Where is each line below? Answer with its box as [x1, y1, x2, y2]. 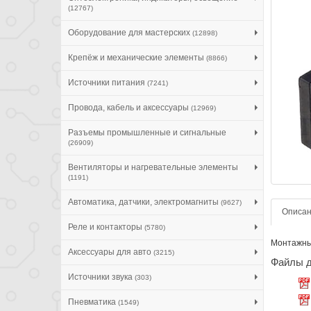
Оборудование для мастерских [68, 27, 192, 37]
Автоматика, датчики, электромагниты [68, 196, 221, 207]
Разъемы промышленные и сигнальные [68, 127, 226, 137]
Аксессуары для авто [68, 246, 153, 257]
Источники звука [68, 271, 135, 282]
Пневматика [68, 296, 118, 307]
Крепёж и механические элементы [68, 52, 206, 62]
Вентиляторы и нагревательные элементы [68, 162, 238, 172]
